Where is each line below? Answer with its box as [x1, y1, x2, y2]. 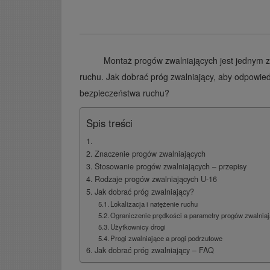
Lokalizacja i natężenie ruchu [110, 198, 198, 209]
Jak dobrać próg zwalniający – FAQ [94, 244, 214, 256]
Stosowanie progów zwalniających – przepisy [94, 160, 246, 172]
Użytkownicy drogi [110, 221, 166, 231]
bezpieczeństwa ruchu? [80, 86, 169, 99]
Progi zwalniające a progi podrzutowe [110, 233, 223, 243]
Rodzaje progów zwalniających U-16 [94, 173, 217, 184]
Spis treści [86, 116, 133, 130]
